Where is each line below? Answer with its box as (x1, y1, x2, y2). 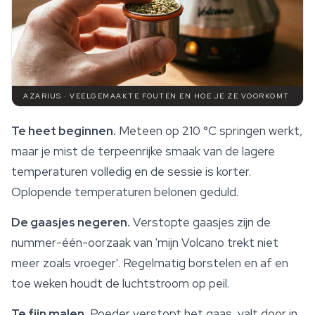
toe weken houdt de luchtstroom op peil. (11, 275, 229, 291)
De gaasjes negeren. (11, 214, 130, 230)
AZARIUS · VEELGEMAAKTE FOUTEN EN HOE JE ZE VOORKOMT (23, 91, 290, 101)
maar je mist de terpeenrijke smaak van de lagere (11, 143, 275, 159)
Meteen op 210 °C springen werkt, (116, 122, 302, 139)
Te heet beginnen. (11, 122, 116, 139)
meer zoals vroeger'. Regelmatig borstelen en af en (11, 255, 288, 271)
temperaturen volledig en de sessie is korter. (11, 163, 251, 179)
